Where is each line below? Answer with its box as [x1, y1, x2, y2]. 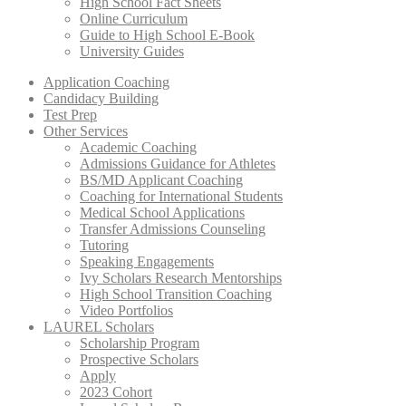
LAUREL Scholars [43, 319, 154, 334]
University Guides [80, 43, 184, 59]
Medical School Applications [80, 205, 245, 220]
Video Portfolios [80, 303, 173, 318]
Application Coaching [43, 74, 169, 90]
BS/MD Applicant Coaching [80, 172, 243, 188]
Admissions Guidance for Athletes [80, 156, 275, 171]
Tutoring [80, 237, 129, 253]
